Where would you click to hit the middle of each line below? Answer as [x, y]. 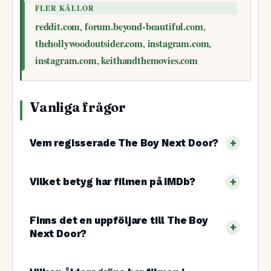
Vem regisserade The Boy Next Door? [124, 143]
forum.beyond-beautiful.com [144, 27]
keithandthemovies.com [149, 61]
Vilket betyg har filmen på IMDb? [113, 181]
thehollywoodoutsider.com [89, 44]
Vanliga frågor [78, 108]
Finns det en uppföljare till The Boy [119, 220]
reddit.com [58, 27]
